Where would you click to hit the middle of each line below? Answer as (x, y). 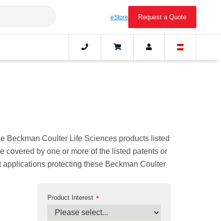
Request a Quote (162, 17)
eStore (119, 17)
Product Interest (70, 197)
